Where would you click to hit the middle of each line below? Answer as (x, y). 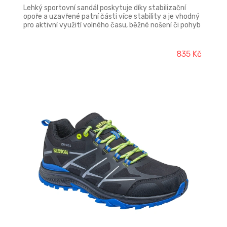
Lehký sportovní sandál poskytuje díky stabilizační (105, 8)
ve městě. (40, 34)
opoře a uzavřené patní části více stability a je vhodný (111, 16)
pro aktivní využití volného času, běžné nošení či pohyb (112, 25)
